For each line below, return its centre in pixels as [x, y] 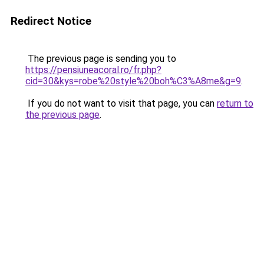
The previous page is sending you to [101, 59]
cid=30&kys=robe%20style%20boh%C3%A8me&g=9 [133, 81]
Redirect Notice [51, 21]
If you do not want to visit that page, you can [121, 103]
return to [235, 103]
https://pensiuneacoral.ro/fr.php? [93, 70]
